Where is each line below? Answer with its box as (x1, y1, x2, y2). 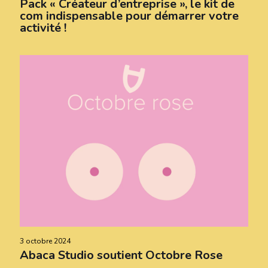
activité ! (20, 20, 66, 36)
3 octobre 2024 (20, 236, 71, 246)
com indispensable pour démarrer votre (20, 8, 239, 25)
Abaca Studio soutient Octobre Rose (20, 247, 223, 264)
